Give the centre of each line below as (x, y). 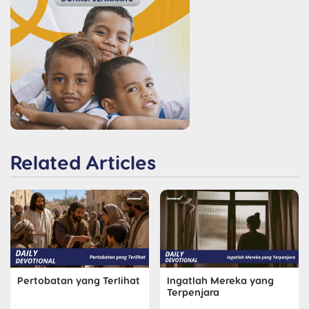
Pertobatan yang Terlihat (79, 280)
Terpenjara (193, 292)
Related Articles (83, 162)
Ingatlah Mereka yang (220, 280)
